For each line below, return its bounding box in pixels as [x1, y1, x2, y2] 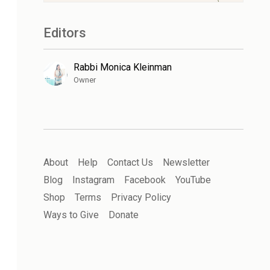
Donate [108, 209, 139, 221]
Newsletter [163, 157, 210, 168]
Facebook [124, 174, 166, 186]
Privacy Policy [111, 192, 171, 203]
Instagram [72, 174, 115, 186]
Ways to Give [43, 209, 99, 221]
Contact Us [107, 157, 153, 168]
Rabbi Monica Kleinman [74, 61, 172, 73]
